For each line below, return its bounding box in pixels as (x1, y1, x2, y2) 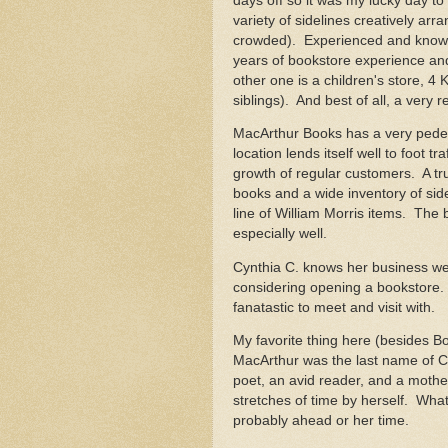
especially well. (233, 226, 327, 242)
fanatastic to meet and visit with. (233, 299, 435, 315)
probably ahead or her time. (233, 413, 417, 429)
